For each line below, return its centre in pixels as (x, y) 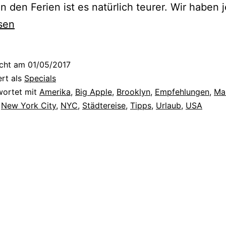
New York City (29, 105)
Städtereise (104, 105)
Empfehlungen (182, 92)
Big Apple (94, 92)
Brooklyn (133, 92)
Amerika (55, 92)
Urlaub (168, 105)
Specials (40, 78)
